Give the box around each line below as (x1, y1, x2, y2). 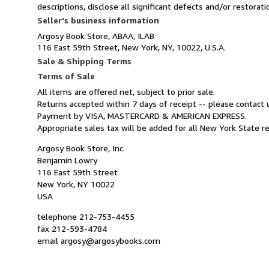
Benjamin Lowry (37, 154, 97, 165)
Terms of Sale (37, 70, 95, 81)
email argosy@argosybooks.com (37, 235, 160, 246)
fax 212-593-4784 (37, 223, 107, 234)
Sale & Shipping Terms (37, 55, 131, 66)
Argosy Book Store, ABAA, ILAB (37, 30, 154, 41)
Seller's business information (37, 14, 159, 25)
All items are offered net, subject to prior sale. (37, 86, 215, 97)
